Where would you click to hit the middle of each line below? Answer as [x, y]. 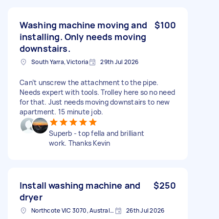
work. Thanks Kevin [80, 143]
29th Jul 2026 [120, 62]
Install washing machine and [80, 185]
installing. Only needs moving [83, 36]
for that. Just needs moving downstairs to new [95, 102]
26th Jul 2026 [145, 210]
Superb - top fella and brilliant [97, 133]
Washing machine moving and [83, 25]
